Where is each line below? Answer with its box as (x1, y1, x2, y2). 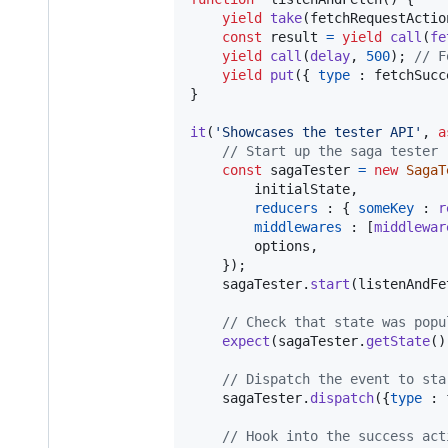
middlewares (254, 218, 342, 235)
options (190, 237, 310, 254)
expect (222, 332, 270, 349)
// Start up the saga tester (222, 142, 438, 159)
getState (366, 332, 430, 349)
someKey (358, 199, 414, 216)
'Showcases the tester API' (214, 123, 422, 140)
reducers (254, 199, 318, 216)
